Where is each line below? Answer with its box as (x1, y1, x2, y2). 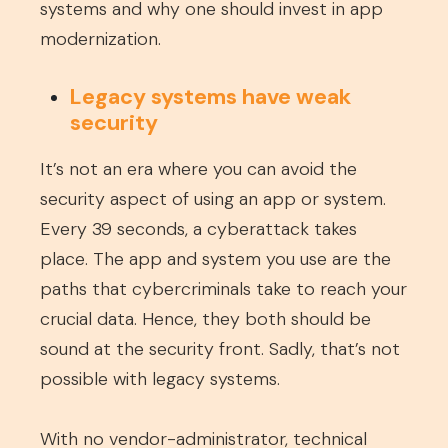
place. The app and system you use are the (40, 247, 391, 271)
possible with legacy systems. (40, 367, 280, 391)
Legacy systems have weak (70, 82, 351, 111)
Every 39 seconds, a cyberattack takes (40, 217, 357, 241)
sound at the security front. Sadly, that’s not (40, 337, 400, 361)
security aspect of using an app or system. (40, 187, 386, 211)
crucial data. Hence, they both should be (40, 307, 371, 331)
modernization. (40, 27, 161, 51)
